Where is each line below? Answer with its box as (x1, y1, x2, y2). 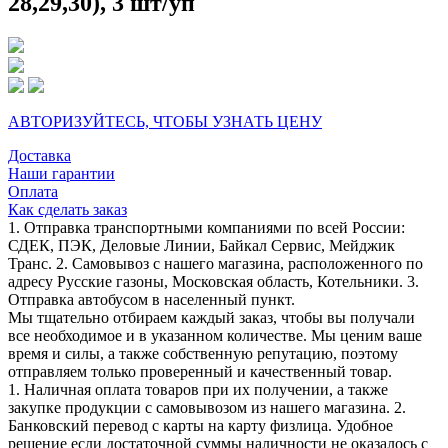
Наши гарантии (8, 164, 115, 182)
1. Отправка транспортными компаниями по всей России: (8, 218, 405, 236)
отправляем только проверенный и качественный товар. (8, 362, 392, 380)
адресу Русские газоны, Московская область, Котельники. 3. (8, 272, 419, 290)
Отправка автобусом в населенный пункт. (8, 290, 295, 308)
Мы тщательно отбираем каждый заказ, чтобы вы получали (8, 308, 415, 326)
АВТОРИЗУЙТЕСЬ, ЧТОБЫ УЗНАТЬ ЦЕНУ (8, 112, 322, 130)
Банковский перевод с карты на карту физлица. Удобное (8, 416, 393, 434)
